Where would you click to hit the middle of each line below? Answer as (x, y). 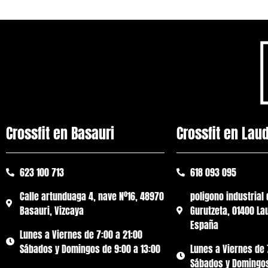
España (204, 225)
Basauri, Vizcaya (51, 211)
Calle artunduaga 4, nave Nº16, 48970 (92, 197)
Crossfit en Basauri (60, 134)
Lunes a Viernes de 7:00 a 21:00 (81, 235)
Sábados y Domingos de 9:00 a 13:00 (90, 249)
